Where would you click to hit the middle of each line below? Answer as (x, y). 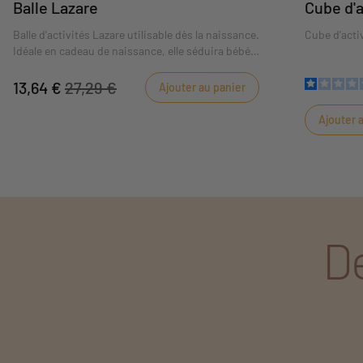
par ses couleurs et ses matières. (94, 66)
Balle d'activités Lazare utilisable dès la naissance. (136, 34)
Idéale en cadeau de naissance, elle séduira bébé (132, 50)
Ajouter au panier (202, 87)
